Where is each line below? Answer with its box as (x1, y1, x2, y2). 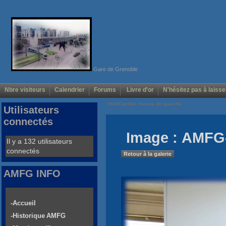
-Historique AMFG (11, 212, 66, 220)
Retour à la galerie (124, 151, 172, 157)
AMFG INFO (4, 168, 61, 180)
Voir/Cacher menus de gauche (106, 101, 183, 107)
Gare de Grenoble (91, 66, 138, 72)
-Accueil (11, 199, 36, 207)
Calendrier (54, 86, 85, 94)
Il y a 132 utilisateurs (7, 137, 72, 146)
